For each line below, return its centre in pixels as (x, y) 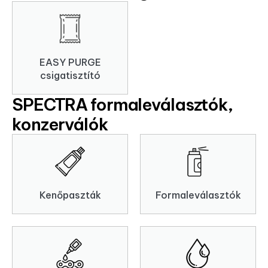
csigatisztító (70, 76)
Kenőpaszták (70, 195)
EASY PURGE (70, 63)
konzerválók (60, 124)
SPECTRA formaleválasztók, (123, 105)
